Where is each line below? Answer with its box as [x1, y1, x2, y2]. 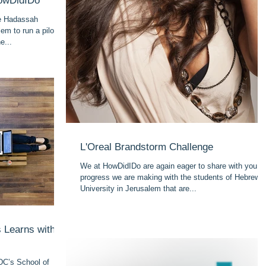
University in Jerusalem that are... [80, 184, 197, 193]
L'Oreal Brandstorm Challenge [80, 141, 213, 153]
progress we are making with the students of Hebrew [80, 173, 260, 182]
